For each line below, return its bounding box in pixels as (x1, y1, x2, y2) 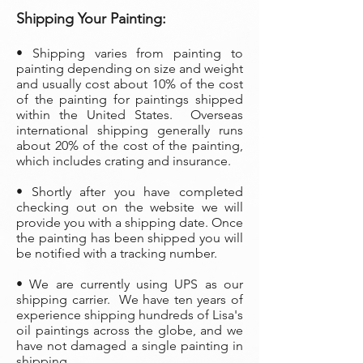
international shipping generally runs (16, 122, 243, 138)
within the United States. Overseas (16, 107, 243, 122)
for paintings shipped (107, 92, 244, 107)
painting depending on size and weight (16, 61, 243, 76)
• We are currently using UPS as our (16, 276, 243, 292)
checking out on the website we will (16, 199, 243, 215)
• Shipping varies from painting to (16, 45, 243, 61)
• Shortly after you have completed (16, 184, 243, 199)
